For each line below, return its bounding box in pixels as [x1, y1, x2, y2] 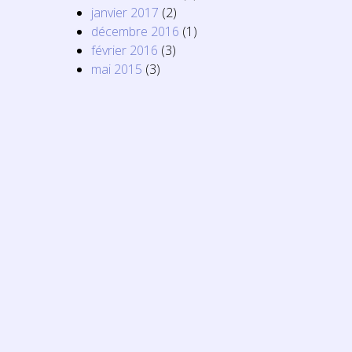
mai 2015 [91, 60, 142, 79]
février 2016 [91, 42, 158, 60]
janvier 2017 [91, 4, 159, 22]
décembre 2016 [91, 23, 179, 41]
